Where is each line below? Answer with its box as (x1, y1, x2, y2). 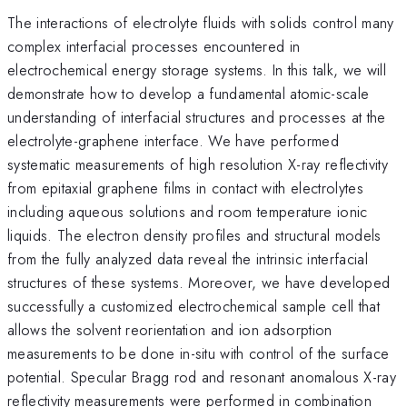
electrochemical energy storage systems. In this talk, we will (7, 58, 386, 81)
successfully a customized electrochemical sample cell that (7, 294, 380, 317)
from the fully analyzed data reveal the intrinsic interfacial (7, 247, 368, 270)
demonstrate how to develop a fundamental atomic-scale (7, 82, 370, 104)
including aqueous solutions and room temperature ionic (7, 200, 368, 223)
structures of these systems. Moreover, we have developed (7, 271, 391, 293)
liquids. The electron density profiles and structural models (7, 223, 382, 246)
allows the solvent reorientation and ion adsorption (7, 318, 333, 341)
